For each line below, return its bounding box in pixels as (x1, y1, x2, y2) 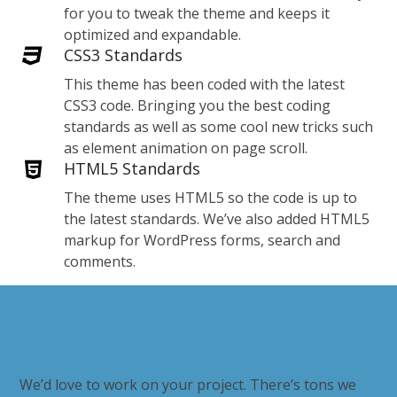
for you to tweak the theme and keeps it (64, 3, 331, 23)
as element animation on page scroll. (64, 137, 308, 158)
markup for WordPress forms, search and (64, 230, 341, 250)
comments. (64, 251, 136, 271)
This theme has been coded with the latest (64, 74, 346, 94)
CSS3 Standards (64, 43, 183, 66)
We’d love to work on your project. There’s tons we (19, 374, 357, 394)
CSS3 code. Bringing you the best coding (64, 95, 331, 115)
